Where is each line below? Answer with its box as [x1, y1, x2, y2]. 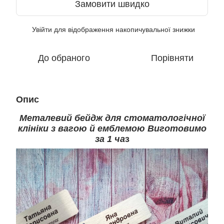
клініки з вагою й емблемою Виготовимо [17, 123, 206, 133]
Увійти [32, 25, 52, 33]
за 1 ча [94, 134, 125, 144]
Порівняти [150, 53, 193, 63]
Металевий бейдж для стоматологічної [19, 113, 205, 123]
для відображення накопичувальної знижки [52, 25, 195, 33]
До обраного [38, 53, 90, 63]
